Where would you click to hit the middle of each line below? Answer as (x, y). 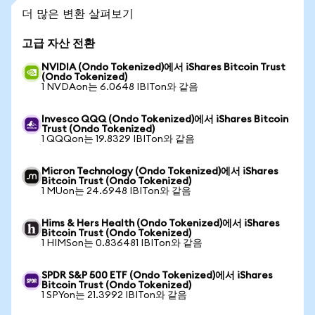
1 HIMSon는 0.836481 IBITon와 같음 (122, 243)
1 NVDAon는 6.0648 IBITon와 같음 (120, 87)
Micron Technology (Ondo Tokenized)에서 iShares (160, 172)
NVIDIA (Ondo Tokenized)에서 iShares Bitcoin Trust (163, 67)
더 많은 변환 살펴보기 (78, 13)
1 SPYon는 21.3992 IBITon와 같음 (114, 295)
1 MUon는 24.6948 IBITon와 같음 (116, 191)
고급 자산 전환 (58, 44)
